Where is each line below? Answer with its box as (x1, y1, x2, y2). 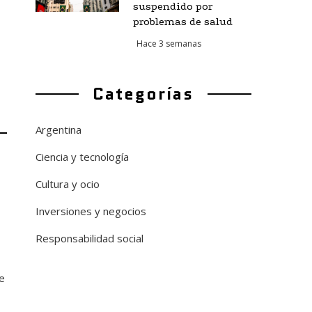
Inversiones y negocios (35, 204, 146, 218)
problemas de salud (132, 15, 233, 28)
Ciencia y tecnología (35, 150, 129, 164)
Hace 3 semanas (136, 38, 201, 49)
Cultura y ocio (35, 177, 100, 191)
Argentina (35, 123, 81, 136)
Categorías (93, 81, 194, 106)
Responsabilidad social (35, 231, 143, 245)
